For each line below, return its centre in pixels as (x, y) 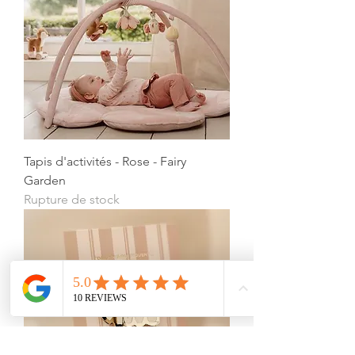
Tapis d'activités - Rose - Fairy (105, 162)
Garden (45, 181)
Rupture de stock (72, 200)
